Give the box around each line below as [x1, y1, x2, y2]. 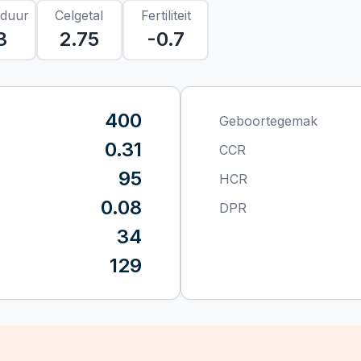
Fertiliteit [140, 6, 191, 23]
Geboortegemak [219, 112, 317, 129]
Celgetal [55, 6, 104, 23]
